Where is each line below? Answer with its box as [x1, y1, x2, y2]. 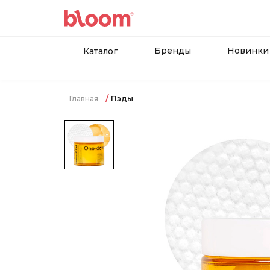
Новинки [227, 45, 269, 56]
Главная [69, 94, 98, 104]
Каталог [83, 46, 118, 57]
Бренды [154, 45, 191, 56]
